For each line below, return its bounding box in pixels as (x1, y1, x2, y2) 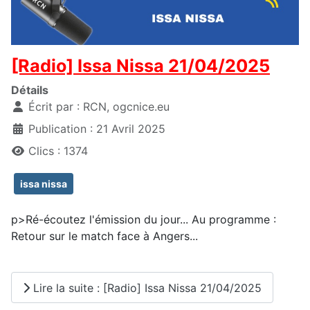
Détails (11, 83, 48, 98)
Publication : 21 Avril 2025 (28, 122, 165, 136)
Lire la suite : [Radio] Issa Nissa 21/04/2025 (30, 280, 262, 295)
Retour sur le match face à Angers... (11, 229, 198, 244)
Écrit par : (25, 100, 83, 114)
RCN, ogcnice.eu (83, 100, 170, 114)
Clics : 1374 (28, 144, 88, 158)
